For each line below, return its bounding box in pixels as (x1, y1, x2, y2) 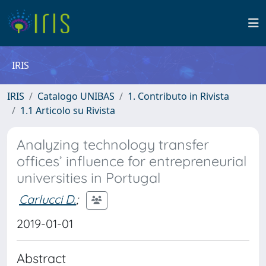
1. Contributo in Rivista (128, 90, 229, 103)
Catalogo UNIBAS (37, 90, 115, 103)
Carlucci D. (19, 191, 76, 207)
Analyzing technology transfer (17, 136, 209, 153)
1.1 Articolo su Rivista (20, 104, 115, 117)
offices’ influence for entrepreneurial (17, 153, 246, 170)
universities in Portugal (17, 169, 160, 186)
